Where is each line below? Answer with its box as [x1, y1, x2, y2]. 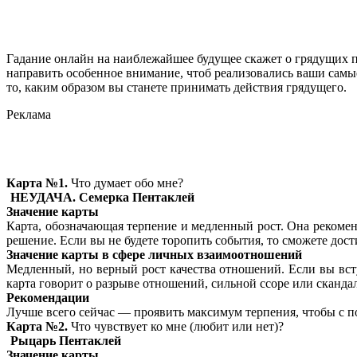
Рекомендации [6, 291, 89, 305]
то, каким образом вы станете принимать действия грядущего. [6, 80, 347, 95]
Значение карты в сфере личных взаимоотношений [6, 248, 302, 262]
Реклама [6, 108, 51, 122]
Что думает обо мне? [68, 176, 183, 190]
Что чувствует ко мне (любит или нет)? [68, 320, 284, 334]
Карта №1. [6, 176, 68, 190]
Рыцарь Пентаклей [10, 334, 121, 348]
